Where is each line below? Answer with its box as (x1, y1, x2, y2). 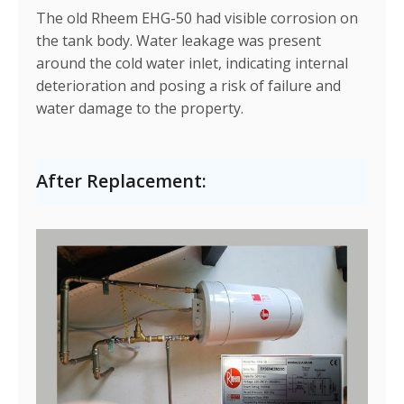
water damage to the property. (36, 97, 243, 118)
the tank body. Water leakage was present (36, 30, 321, 50)
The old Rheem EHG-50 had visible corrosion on (36, 7, 358, 28)
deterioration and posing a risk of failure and (36, 75, 341, 96)
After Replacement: (36, 169, 207, 194)
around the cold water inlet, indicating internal (36, 52, 348, 73)
